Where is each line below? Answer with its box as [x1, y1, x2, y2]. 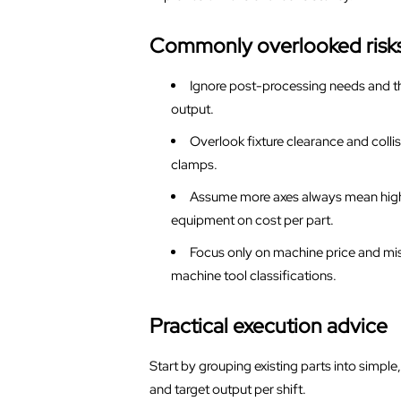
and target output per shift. [149, 380, 306, 398]
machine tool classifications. [170, 266, 337, 285]
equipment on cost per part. [170, 210, 334, 229]
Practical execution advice [149, 311, 388, 339]
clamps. [170, 155, 218, 174]
